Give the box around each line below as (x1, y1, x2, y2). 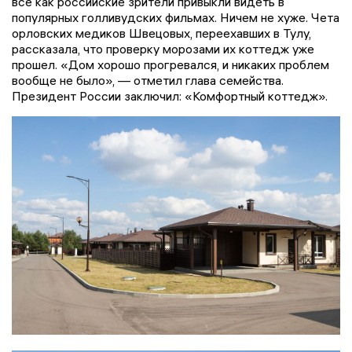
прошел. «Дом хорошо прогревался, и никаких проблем (12, 56, 329, 72)
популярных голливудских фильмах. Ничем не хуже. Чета (12, 9, 339, 25)
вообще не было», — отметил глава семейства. (12, 71, 284, 88)
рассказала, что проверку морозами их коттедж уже (12, 40, 314, 57)
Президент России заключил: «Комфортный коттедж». (12, 87, 328, 104)
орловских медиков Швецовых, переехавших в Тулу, (12, 24, 311, 41)
